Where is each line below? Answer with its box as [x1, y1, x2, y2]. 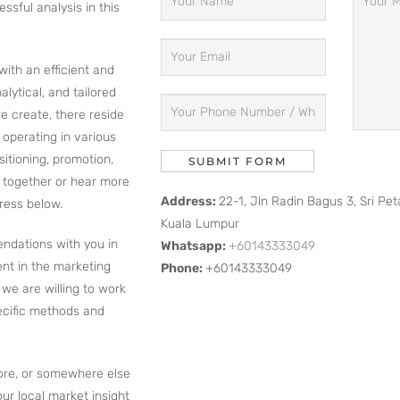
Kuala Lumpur [161, 215, 240, 231]
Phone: [161, 260, 206, 276]
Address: [161, 193, 220, 209]
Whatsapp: [161, 237, 229, 254]
